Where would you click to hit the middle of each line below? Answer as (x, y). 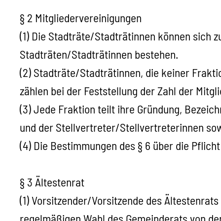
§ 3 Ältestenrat (52, 182)
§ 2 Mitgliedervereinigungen (81, 18)
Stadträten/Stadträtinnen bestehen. (99, 55)
